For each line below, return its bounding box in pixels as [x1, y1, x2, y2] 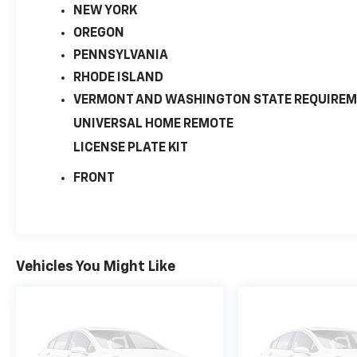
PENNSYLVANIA [73, 49, 169, 62]
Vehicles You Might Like [16, 259, 175, 274]
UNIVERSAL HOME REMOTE [73, 117, 234, 131]
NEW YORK [73, 4, 138, 18]
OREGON [73, 26, 125, 40]
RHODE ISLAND [73, 71, 164, 84]
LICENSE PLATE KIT [73, 141, 189, 155]
